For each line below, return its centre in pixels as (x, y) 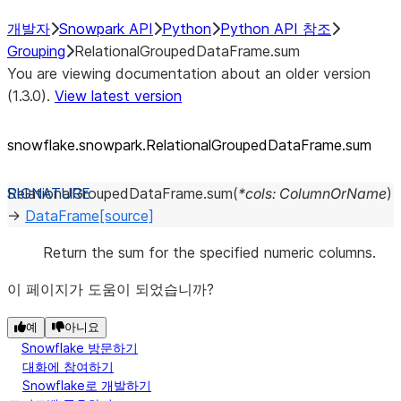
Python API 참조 (276, 29)
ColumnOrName (333, 193)
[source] (127, 216)
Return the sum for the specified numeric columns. (209, 252)
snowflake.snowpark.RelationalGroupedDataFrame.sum (189, 145)
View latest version (118, 96)
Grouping (36, 51)
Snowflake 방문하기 (80, 348)
